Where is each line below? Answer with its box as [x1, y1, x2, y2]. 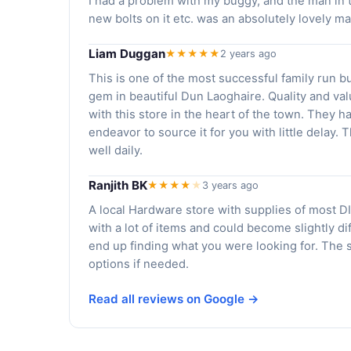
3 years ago [202, 179, 259, 191]
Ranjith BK [89, 177, 147, 193]
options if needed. [89, 256, 189, 271]
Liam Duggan [89, 45, 165, 61]
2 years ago [220, 47, 277, 60]
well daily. [89, 143, 143, 157]
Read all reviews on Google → [89, 291, 259, 306]
